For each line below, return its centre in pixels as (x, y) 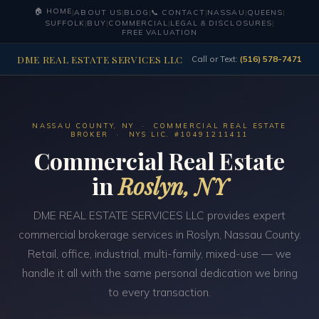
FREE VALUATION (159, 32)
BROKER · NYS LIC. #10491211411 (159, 134)
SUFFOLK (65, 23)
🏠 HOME (53, 11)
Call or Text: (216, 59)
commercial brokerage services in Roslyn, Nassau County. (159, 235)
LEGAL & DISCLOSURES (221, 23)
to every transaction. (159, 292)
